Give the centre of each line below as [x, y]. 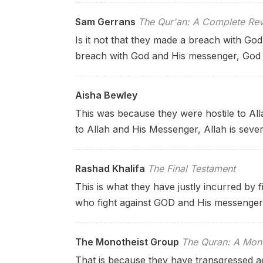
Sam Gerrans [105, 22]
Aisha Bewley [106, 95]
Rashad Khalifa [110, 168]
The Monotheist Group [127, 242]
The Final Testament [191, 168]
